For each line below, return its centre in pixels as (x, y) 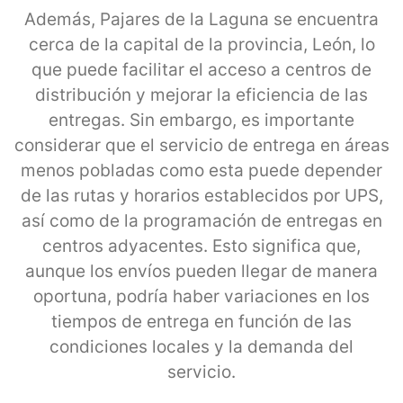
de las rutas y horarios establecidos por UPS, (201, 195)
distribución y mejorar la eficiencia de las (201, 94)
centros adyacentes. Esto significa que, (201, 246)
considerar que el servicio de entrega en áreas (201, 145)
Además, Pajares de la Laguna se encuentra (201, 19)
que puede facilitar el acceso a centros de (201, 69)
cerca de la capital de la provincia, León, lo (201, 44)
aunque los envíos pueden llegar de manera (201, 271)
